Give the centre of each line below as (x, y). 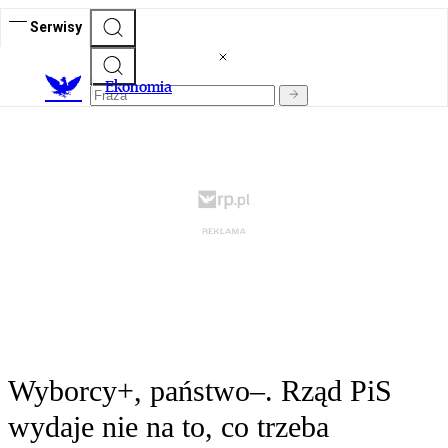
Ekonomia (138, 87)
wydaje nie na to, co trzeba (168, 427)
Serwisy (56, 26)
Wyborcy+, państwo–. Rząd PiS (200, 391)
